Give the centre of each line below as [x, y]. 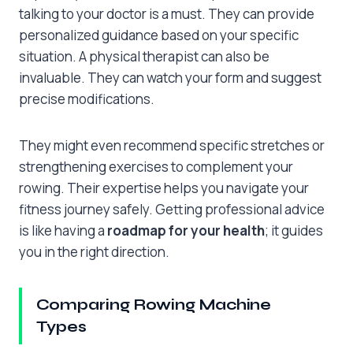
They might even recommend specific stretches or [172, 146]
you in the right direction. [94, 252]
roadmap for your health [186, 231]
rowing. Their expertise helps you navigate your [164, 188]
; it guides [294, 231]
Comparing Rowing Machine [154, 305]
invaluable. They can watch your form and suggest [170, 78]
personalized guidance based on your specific [159, 35]
